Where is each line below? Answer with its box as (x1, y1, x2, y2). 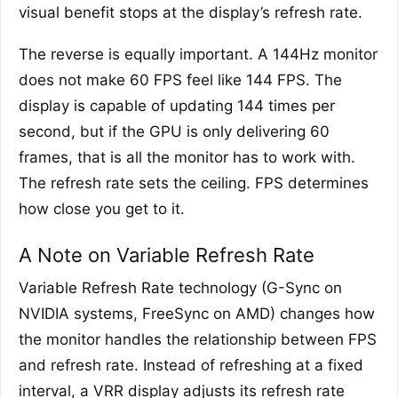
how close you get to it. (19, 199, 185, 218)
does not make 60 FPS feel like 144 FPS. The (19, 70, 342, 89)
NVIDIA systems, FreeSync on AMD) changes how (19, 304, 375, 322)
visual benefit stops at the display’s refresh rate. (19, 3, 362, 21)
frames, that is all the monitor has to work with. (19, 147, 355, 166)
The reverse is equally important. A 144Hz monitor (19, 44, 378, 63)
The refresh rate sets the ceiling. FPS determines (19, 173, 369, 192)
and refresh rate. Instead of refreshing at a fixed (19, 355, 363, 374)
